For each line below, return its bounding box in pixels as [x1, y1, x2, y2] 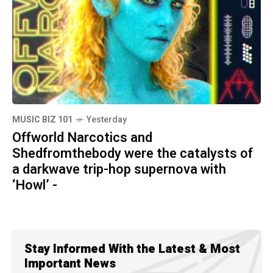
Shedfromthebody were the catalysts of [12, 144, 253, 163]
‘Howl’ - [12, 175, 57, 195]
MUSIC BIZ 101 [12, 113, 73, 126]
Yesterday [87, 113, 127, 126]
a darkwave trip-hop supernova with [12, 160, 226, 179]
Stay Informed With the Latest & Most [24, 240, 240, 258]
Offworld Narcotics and [12, 128, 152, 147]
